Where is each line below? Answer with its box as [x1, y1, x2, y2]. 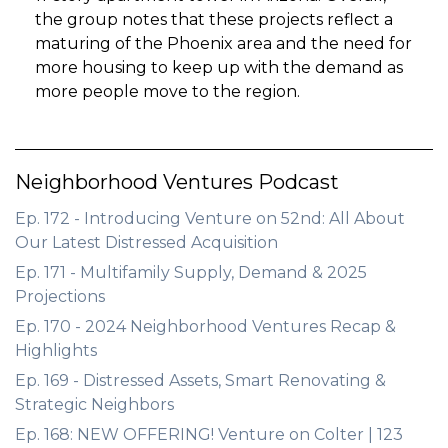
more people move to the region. [35, 82, 300, 101]
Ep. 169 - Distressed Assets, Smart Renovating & [15, 371, 386, 390]
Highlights [15, 341, 97, 360]
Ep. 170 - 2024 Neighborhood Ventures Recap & [15, 317, 396, 336]
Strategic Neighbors [15, 395, 174, 414]
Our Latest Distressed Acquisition [15, 233, 278, 252]
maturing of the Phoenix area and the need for [35, 34, 412, 53]
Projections [15, 287, 105, 306]
